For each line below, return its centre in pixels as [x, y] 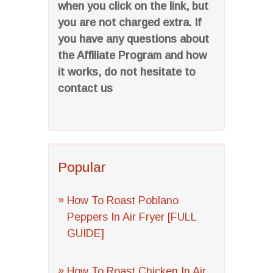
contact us [85, 88]
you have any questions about [133, 39]
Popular [82, 167]
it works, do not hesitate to [127, 72]
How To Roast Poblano [123, 200]
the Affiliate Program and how [132, 55]
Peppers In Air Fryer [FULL [132, 217]
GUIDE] [86, 233]
